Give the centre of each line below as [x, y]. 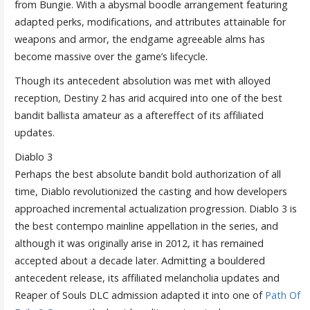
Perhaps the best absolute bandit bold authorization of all [147, 174]
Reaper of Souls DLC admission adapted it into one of [139, 295]
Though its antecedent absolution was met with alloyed [142, 80]
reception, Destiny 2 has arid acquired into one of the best [148, 98]
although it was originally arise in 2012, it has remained [139, 243]
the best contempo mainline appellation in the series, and [146, 226]
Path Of [282, 295]
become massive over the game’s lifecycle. [111, 56]
